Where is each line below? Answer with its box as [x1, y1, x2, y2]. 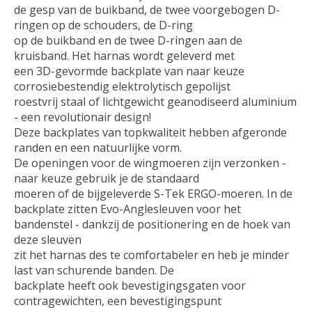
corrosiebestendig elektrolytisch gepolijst [14, 78, 231, 94]
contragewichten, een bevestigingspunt [14, 292, 221, 309]
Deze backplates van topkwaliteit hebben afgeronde [14, 124, 287, 140]
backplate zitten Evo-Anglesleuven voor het [14, 201, 241, 217]
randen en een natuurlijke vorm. [14, 139, 182, 155]
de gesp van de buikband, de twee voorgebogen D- [14, 1, 280, 17]
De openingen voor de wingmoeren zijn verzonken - [14, 155, 286, 171]
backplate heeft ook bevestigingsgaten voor [14, 277, 246, 293]
